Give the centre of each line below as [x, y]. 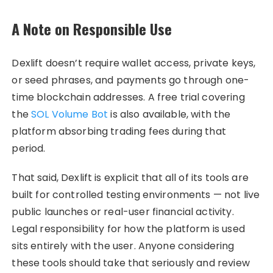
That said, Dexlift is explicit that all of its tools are [130, 177]
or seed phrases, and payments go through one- [131, 80]
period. [29, 148]
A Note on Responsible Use [92, 28]
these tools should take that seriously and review [131, 263]
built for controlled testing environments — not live [136, 194]
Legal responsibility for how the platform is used [128, 229]
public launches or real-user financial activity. [123, 211]
